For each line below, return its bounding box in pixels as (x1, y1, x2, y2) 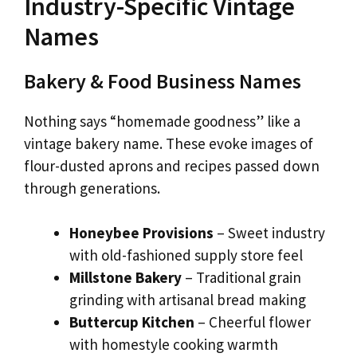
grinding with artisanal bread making (69, 290, 306, 310)
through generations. (24, 178, 160, 198)
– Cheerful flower (194, 312, 311, 332)
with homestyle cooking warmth (69, 335, 278, 355)
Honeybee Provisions (69, 223, 214, 243)
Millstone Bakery (69, 268, 182, 288)
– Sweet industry (214, 223, 325, 243)
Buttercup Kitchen (69, 312, 194, 332)
